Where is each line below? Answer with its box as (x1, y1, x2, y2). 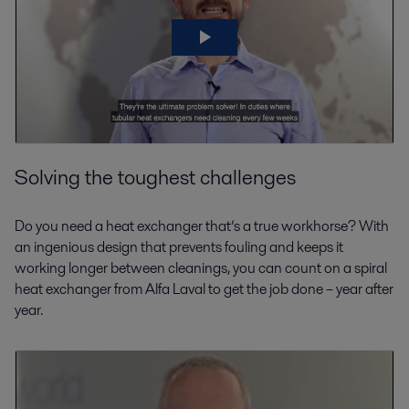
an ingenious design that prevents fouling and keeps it (15, 236, 343, 258)
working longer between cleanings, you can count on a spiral (15, 257, 387, 279)
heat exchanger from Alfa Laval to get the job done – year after (15, 278, 393, 300)
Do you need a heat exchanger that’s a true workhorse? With (15, 215, 389, 237)
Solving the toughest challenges (15, 163, 296, 193)
